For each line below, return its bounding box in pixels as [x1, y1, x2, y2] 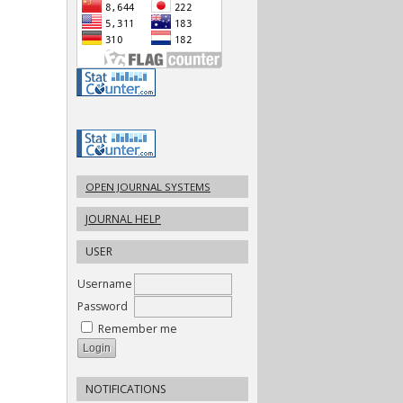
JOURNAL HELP [85, 210, 161, 227]
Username [77, 276, 132, 292]
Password [77, 299, 128, 315]
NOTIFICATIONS [85, 381, 166, 398]
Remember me [98, 321, 177, 337]
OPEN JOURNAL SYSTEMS [85, 179, 210, 193]
